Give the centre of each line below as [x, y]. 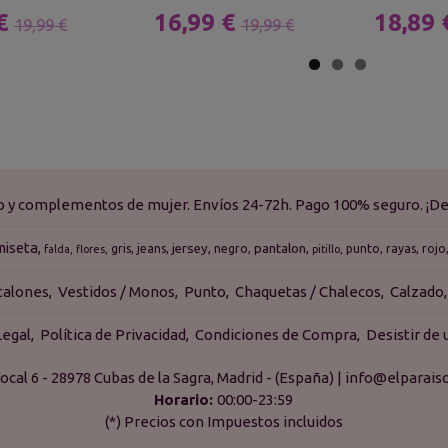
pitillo [326, 249]
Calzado [416, 291]
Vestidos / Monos [116, 291]
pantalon [280, 248]
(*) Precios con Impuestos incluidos [223, 421]
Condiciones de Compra [276, 334]
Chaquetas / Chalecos [307, 291]
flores [91, 249]
